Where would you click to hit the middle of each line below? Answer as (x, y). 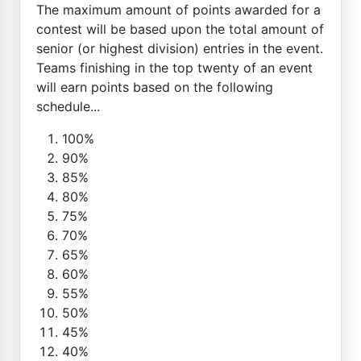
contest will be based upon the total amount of (180, 29)
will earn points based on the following (155, 87)
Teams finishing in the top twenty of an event (174, 67)
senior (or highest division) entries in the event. (180, 48)
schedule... (68, 106)
